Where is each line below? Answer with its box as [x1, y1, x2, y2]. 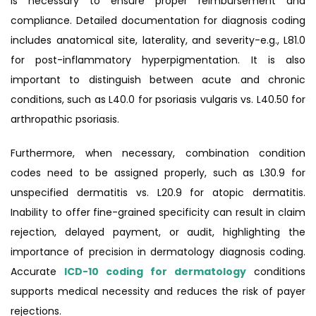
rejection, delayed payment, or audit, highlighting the [11, 225, 305, 240]
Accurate [11, 265, 64, 279]
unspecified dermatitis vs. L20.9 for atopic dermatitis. [11, 186, 305, 200]
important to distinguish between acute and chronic [11, 73, 305, 87]
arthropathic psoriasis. [11, 112, 119, 127]
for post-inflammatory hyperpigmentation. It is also [11, 53, 305, 68]
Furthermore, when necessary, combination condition [11, 146, 305, 161]
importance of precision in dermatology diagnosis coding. [11, 245, 305, 260]
